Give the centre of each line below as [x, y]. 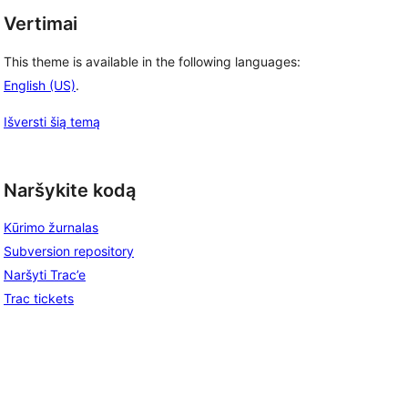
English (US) [40, 85]
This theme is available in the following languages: [152, 61]
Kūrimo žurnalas [51, 228]
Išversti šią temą [52, 121]
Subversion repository [69, 251]
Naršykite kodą [70, 190]
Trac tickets [39, 299]
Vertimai [41, 24]
